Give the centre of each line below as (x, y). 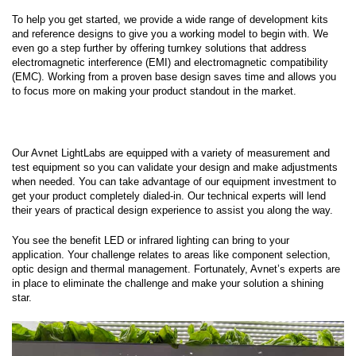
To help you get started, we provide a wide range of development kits (170, 19)
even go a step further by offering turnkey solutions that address (159, 48)
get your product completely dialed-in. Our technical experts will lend (169, 196)
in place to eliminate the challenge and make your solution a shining (168, 283)
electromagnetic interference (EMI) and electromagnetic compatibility (170, 62)
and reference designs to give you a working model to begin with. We (170, 34)
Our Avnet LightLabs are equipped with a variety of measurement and (171, 153)
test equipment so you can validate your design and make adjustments (175, 167)
